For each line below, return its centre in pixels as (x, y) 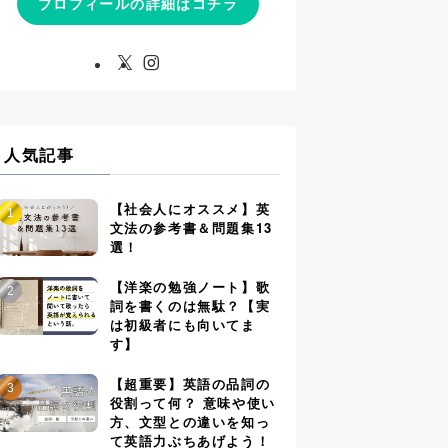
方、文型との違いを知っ (190, 422)
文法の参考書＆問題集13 (191, 227)
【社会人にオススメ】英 (190, 208)
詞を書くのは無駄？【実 (190, 306)
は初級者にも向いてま (182, 325)
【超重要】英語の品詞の (190, 384)
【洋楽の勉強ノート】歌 (190, 287)
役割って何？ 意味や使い (192, 403)
